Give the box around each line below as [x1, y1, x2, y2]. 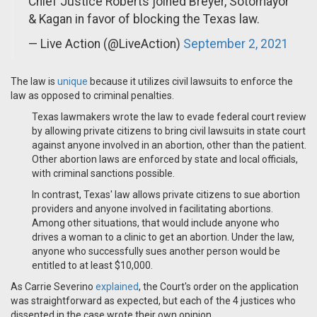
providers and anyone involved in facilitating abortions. [32, 203, 273, 215]
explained [96, 281, 139, 293]
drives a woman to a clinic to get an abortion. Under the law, [32, 231, 294, 243]
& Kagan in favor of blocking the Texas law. [28, 12, 260, 27]
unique [57, 76, 88, 88]
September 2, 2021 [183, 37, 289, 52]
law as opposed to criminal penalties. [11, 90, 174, 102]
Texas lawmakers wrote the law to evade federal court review [32, 111, 306, 123]
